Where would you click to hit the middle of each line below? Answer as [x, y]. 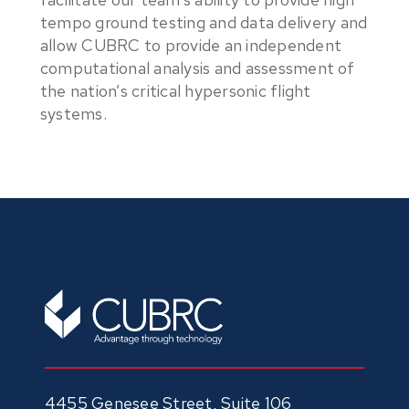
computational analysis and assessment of [197, 68]
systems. [73, 114]
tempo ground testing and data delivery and [204, 22]
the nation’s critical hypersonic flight [175, 91]
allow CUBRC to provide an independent [191, 45]
